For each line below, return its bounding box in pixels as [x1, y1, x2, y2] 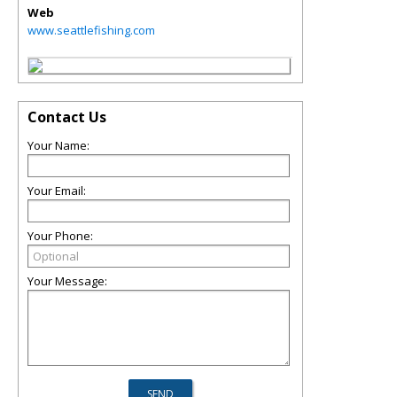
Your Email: [27, 183, 86, 198]
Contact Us [27, 107, 106, 127]
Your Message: [27, 273, 107, 289]
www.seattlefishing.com [27, 22, 155, 38]
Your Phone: [27, 228, 93, 244]
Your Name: [27, 137, 90, 153]
